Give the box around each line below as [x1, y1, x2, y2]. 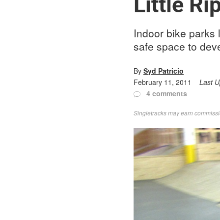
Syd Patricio [143, 66, 184, 76]
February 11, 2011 [134, 77, 192, 87]
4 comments [146, 88, 187, 98]
